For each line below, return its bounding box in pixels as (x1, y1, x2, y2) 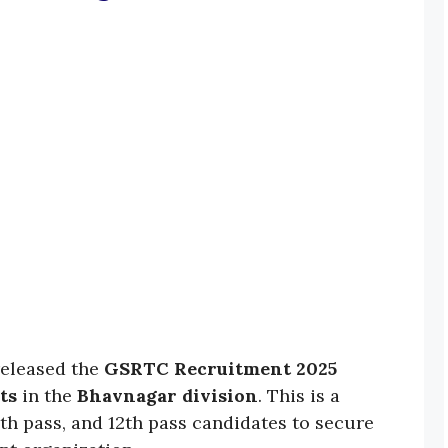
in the (17, 384, 77, 408)
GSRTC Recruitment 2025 (104, 357, 337, 381)
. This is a (258, 384, 340, 408)
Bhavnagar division (77, 384, 258, 408)
